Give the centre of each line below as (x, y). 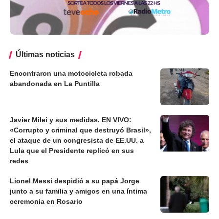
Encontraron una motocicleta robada (71, 74)
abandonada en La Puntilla (55, 84)
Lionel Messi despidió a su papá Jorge (75, 181)
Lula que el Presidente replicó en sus (72, 151)
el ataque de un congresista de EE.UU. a (77, 141)
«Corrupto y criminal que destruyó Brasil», (80, 130)
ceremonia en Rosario (46, 202)
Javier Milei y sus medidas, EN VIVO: (71, 120)
